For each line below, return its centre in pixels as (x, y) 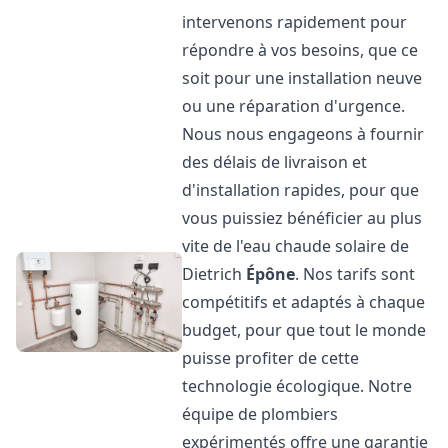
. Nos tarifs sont (355, 274)
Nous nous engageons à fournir (303, 134)
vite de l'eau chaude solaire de (296, 246)
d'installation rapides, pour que (301, 190)
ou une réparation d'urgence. (294, 106)
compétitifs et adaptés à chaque (304, 302)
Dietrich (214, 274)
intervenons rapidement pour (295, 22)
